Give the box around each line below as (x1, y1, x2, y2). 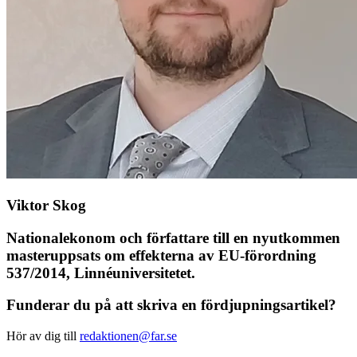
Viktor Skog (6, 197, 86, 214)
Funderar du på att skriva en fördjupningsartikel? (6, 296, 336, 314)
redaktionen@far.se (80, 329, 177, 343)
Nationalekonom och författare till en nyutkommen (6, 229, 340, 246)
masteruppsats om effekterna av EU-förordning (6, 246, 316, 264)
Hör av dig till (6, 329, 80, 343)
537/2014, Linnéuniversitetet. (6, 264, 195, 281)
